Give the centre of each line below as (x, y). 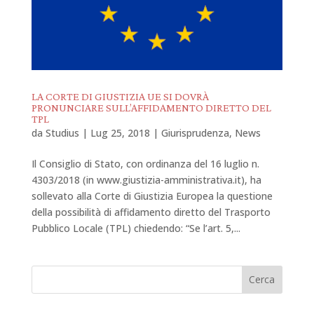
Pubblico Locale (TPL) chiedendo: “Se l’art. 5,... (136, 228)
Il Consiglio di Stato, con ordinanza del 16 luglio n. (145, 163)
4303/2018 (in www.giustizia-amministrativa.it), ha (146, 179)
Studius (62, 132)
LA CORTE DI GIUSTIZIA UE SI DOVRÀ (120, 96)
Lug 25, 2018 (120, 132)
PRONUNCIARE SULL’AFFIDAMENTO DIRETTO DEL (151, 107)
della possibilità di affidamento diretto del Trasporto (151, 212)
